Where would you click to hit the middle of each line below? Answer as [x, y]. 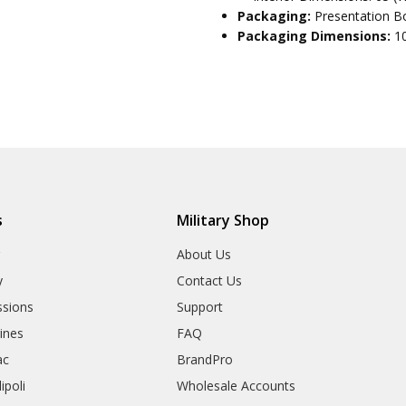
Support [200, 306]
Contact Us [210, 280]
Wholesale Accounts [237, 385]
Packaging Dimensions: [316, 35]
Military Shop [223, 220]
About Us [204, 254]
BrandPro [205, 359]
